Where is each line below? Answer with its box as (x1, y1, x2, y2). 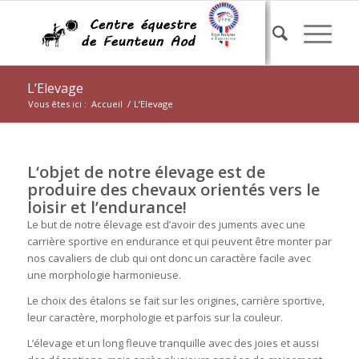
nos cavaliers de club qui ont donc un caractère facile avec (26, 251, 311, 265)
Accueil (91, 98, 123, 110)
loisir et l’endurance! (26, 196, 187, 218)
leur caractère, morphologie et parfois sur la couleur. (26, 310, 283, 325)
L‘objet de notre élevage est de (26, 161, 265, 183)
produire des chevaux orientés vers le (26, 179, 320, 200)
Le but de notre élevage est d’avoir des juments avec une (26, 217, 305, 232)
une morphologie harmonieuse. (26, 268, 181, 282)
